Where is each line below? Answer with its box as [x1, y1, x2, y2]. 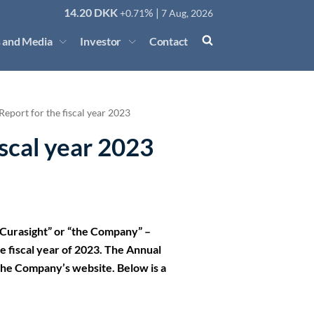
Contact [149, 34, 188, 48]
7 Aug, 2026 [161, 7, 213, 19]
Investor [80, 34, 122, 48]
